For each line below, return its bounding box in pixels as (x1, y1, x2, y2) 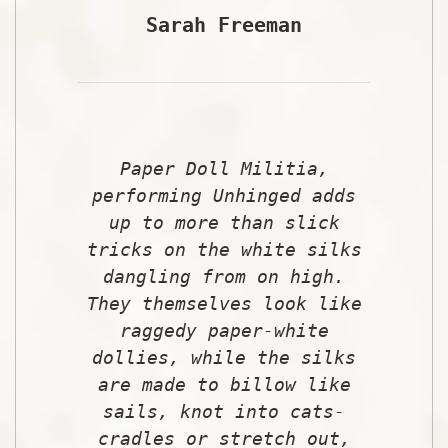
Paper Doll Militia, (119, 157, 329, 179)
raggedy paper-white (119, 319, 329, 341)
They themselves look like (86, 292, 362, 314)
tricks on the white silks (86, 238, 362, 260)
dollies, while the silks (92, 346, 356, 368)
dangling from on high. (103, 265, 345, 287)
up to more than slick (108, 211, 340, 233)
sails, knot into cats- (103, 400, 345, 422)
